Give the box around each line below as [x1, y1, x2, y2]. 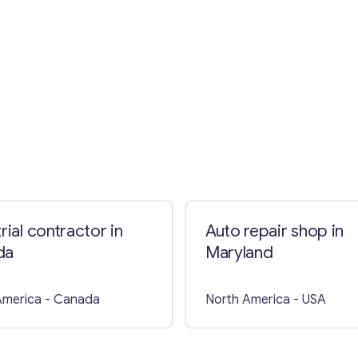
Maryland [205, 241, 273, 263]
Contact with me [125, 104, 233, 121]
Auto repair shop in [205, 220, 344, 241]
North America [205, 291, 290, 308]
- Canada [45, 291, 100, 308]
